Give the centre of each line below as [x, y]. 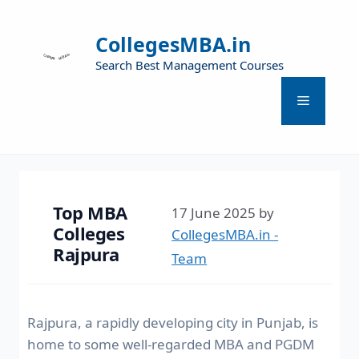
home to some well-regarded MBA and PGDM [171, 344]
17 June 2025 [214, 212]
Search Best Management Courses [190, 65]
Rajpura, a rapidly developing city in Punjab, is [173, 322]
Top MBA [90, 212]
